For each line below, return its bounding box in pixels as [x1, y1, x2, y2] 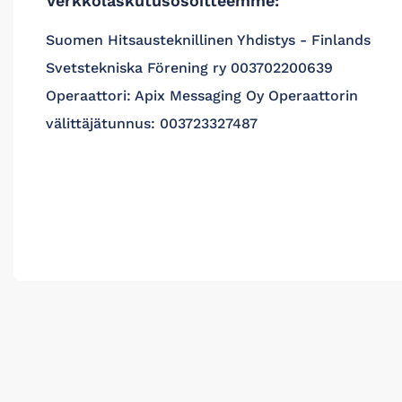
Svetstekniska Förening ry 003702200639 [46, 59, 333, 76]
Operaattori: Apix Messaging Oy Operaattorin [46, 87, 358, 104]
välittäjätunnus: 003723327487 [46, 115, 258, 132]
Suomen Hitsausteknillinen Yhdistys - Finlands [46, 31, 371, 48]
